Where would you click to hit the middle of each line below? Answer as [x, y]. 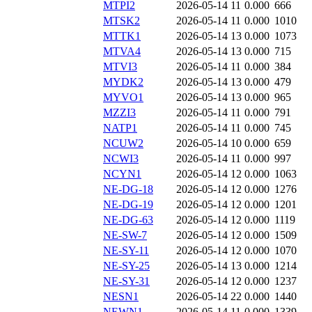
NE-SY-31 [126, 281]
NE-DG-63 [128, 220]
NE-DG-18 [128, 189]
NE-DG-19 [128, 205]
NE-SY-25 [126, 266]
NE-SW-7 [125, 235]
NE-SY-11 [126, 251]
